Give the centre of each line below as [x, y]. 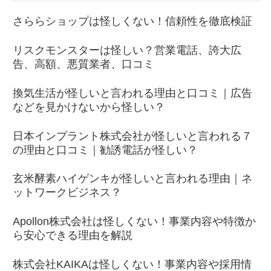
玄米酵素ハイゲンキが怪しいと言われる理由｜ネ [132, 179]
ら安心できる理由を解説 [73, 236]
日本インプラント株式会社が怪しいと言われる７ [132, 136]
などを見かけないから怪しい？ [89, 107]
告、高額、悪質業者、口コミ [83, 64]
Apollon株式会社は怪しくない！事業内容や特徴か [134, 222]
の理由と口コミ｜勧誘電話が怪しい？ [105, 150]
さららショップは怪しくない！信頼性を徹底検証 [132, 21]
